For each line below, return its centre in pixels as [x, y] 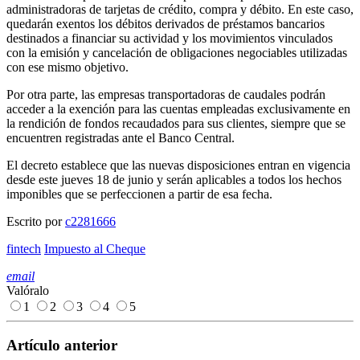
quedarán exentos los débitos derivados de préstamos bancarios [166, 23]
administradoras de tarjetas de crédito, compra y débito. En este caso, [180, 9]
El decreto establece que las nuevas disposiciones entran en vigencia [178, 165]
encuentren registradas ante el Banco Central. [121, 137]
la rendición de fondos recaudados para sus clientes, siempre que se [176, 123]
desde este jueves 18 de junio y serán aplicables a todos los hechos [174, 179]
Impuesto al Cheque [95, 248]
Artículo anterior [62, 346]
